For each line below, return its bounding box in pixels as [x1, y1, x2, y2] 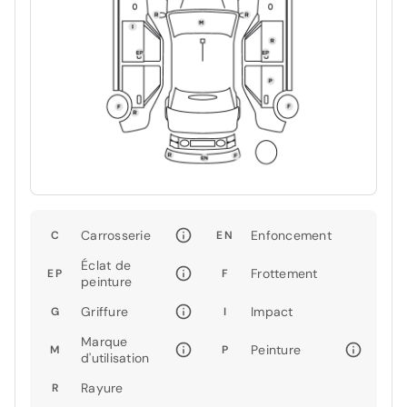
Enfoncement [251, 226, 332, 243]
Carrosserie [81, 226, 151, 243]
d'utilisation [81, 349, 150, 366]
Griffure [81, 303, 128, 320]
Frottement [251, 264, 318, 282]
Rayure [81, 379, 124, 396]
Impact [251, 303, 293, 320]
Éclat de [81, 256, 131, 273]
